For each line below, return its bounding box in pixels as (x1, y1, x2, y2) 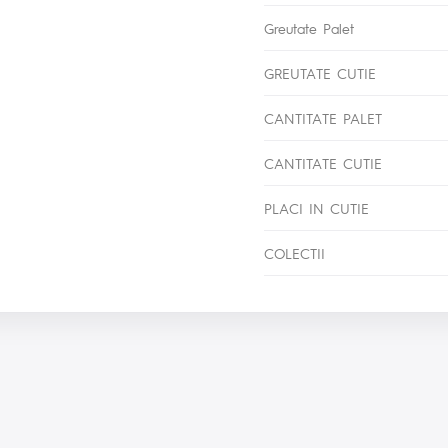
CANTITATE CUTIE (264, 154, 383, 173)
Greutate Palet (264, 19, 355, 38)
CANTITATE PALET (264, 109, 383, 128)
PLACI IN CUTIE (264, 199, 370, 218)
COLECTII (264, 244, 326, 263)
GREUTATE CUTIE (264, 64, 377, 83)
